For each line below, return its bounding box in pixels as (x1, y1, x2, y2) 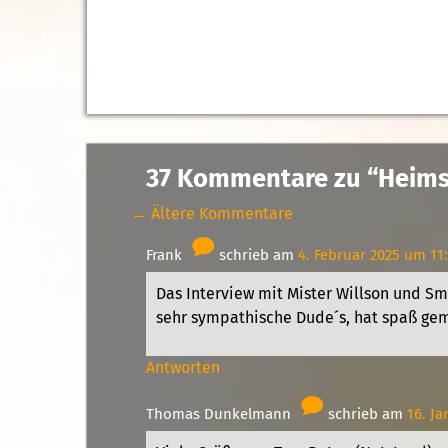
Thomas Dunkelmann (145, 405, 295, 423)
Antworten (145, 358, 220, 377)
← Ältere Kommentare (130, 204, 293, 223)
